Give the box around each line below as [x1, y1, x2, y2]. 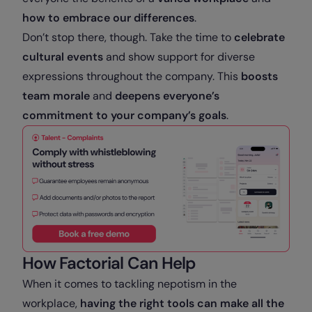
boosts [241, 69, 278, 84]
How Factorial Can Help [22, 251, 196, 274]
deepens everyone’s [115, 88, 219, 103]
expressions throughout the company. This [22, 69, 241, 84]
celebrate [234, 30, 285, 45]
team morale [22, 88, 90, 103]
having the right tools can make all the [80, 295, 284, 311]
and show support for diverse [103, 49, 255, 64]
